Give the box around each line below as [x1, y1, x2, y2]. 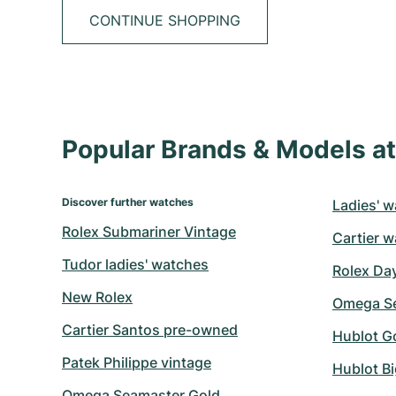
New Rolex [62, 288, 133, 306]
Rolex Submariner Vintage [62, 223, 236, 240]
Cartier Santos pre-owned [62, 321, 238, 339]
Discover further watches [62, 195, 194, 209]
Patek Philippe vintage [62, 354, 211, 371]
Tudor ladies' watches [62, 255, 209, 273]
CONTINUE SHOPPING [89, 11, 240, 29]
